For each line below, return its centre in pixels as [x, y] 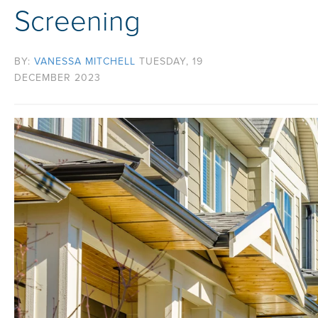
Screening [77, 21]
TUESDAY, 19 [171, 62]
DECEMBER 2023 [57, 78]
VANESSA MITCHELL [85, 62]
